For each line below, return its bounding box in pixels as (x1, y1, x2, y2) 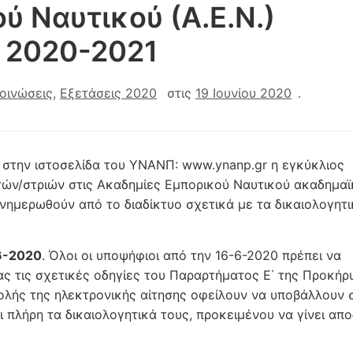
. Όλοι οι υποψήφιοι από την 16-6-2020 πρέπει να (42, 247, 341, 263)
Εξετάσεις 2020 (60, 85, 157, 101)
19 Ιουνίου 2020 (195, 85, 292, 101)
